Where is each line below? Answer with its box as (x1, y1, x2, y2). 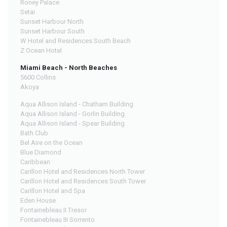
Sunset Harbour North (20, 18, 84, 26)
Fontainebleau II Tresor (20, 206, 87, 214)
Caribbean (20, 158, 50, 166)
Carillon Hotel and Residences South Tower (20, 177, 146, 185)
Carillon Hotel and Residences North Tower (20, 168, 145, 176)
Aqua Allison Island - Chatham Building (20, 100, 133, 108)
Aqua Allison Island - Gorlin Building (20, 110, 125, 118)
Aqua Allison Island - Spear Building (20, 120, 125, 128)
